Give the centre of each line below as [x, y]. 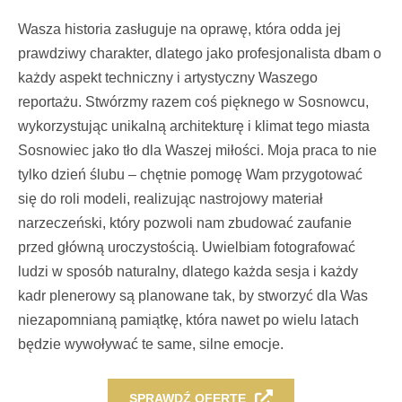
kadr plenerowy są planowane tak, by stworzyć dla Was [193, 295]
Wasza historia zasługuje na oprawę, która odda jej [179, 29]
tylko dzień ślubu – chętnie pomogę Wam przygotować [190, 174]
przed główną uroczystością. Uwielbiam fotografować [187, 247]
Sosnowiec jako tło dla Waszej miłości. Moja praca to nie [197, 150]
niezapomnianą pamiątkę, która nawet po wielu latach [188, 319]
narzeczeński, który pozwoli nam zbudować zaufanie [185, 223]
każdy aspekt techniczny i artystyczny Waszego [168, 77]
